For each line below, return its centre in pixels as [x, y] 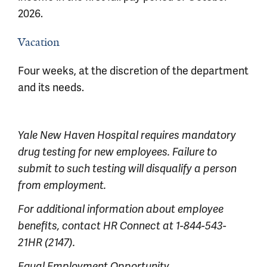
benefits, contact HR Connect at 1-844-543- [122, 226]
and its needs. [51, 88]
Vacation [39, 42]
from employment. [62, 185]
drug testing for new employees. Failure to [117, 152]
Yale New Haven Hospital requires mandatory [127, 135]
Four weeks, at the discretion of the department [133, 71]
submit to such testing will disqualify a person [127, 169]
